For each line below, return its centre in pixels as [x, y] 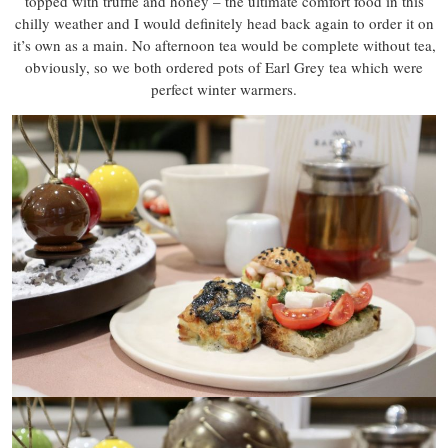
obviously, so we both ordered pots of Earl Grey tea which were [224, 66]
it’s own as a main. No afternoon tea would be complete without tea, [224, 44]
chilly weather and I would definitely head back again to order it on [224, 22]
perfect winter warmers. [224, 88]
